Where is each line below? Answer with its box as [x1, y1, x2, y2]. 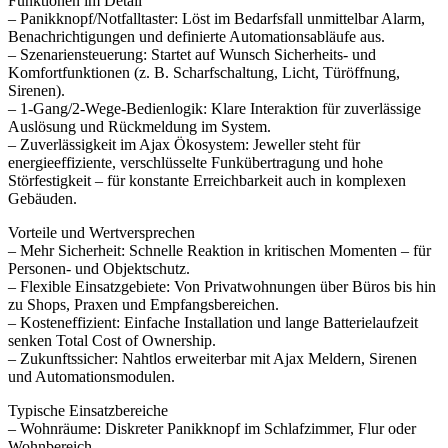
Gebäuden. [8, 189, 77, 207]
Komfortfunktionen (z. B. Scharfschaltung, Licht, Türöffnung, [8, 63, 400, 81]
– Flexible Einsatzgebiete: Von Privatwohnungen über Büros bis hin [8, 277, 436, 295]
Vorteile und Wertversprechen [8, 223, 195, 241]
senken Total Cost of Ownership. [8, 331, 216, 349]
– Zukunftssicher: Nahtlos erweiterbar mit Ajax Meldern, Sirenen [8, 349, 417, 367]
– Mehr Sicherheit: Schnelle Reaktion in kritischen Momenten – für [8, 241, 431, 259]
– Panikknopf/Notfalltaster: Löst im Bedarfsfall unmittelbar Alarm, [8, 9, 425, 27]
